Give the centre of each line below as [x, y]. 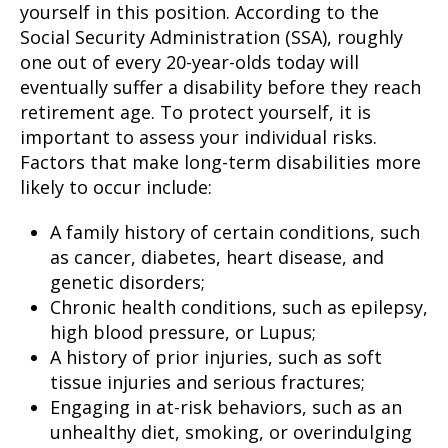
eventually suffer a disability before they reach [220, 87]
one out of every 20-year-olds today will [189, 62]
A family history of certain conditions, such [235, 232]
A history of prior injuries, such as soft [216, 357]
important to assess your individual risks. [198, 137]
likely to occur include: [116, 187]
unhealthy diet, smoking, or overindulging [231, 432]
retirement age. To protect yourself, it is [195, 112]
